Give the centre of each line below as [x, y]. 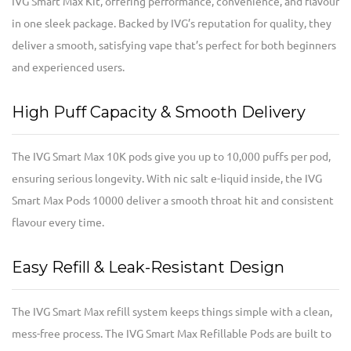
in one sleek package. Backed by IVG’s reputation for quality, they [172, 24]
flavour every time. [58, 223]
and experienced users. [68, 68]
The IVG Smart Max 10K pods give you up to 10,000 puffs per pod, [171, 157]
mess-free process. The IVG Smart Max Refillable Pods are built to [172, 334]
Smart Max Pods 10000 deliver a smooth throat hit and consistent [173, 201]
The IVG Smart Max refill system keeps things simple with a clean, [172, 312]
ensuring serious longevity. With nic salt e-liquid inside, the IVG [167, 179]
